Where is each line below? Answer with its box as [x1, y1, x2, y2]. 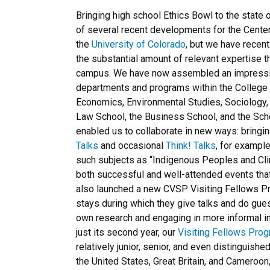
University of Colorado [92, 39, 186, 50]
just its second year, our [76, 227, 178, 238]
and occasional [98, 140, 166, 151]
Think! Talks [166, 140, 216, 151]
